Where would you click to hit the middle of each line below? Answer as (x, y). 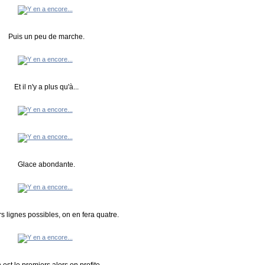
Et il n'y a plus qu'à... (47, 87)
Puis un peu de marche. (47, 37)
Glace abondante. (47, 165)
